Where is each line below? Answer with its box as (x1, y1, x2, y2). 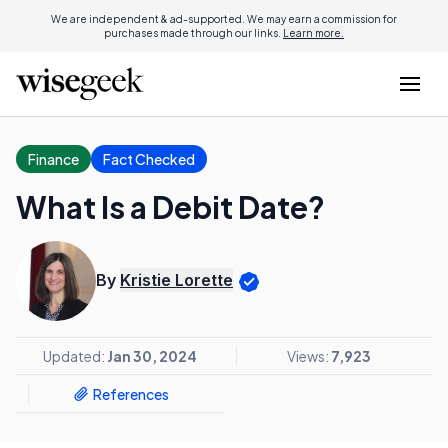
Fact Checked (103, 150, 195, 168)
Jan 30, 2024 (107, 347, 197, 365)
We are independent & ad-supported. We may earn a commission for (51, 13, 397, 25)
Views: (286, 347, 331, 365)
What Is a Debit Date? (16, 188, 325, 226)
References (92, 384, 169, 403)
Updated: (43, 347, 107, 365)
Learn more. (283, 27, 344, 39)
